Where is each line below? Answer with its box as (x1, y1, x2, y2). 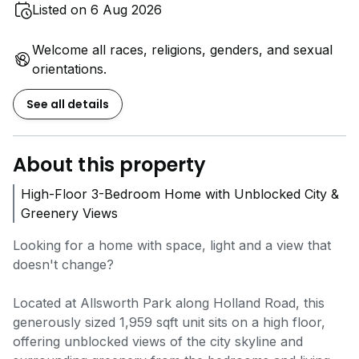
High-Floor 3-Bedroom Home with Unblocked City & (21, 185, 339, 202)
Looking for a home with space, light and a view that (13, 236, 331, 253)
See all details (26, 95, 109, 112)
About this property (13, 151, 207, 178)
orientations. (32, 60, 107, 77)
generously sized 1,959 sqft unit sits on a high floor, (13, 313, 325, 330)
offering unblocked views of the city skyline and (13, 333, 303, 349)
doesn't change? (13, 256, 114, 272)
